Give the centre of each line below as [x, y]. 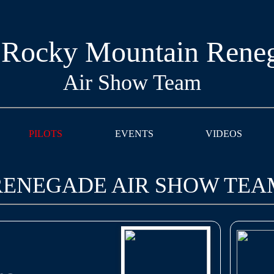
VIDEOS [224, 134]
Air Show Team [132, 83]
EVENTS [134, 134]
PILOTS [45, 134]
